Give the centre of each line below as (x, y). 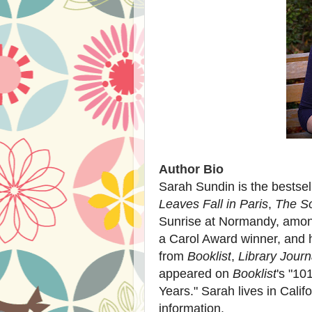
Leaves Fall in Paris (213, 204)
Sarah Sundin (197, 187)
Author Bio (191, 169)
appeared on (196, 274)
